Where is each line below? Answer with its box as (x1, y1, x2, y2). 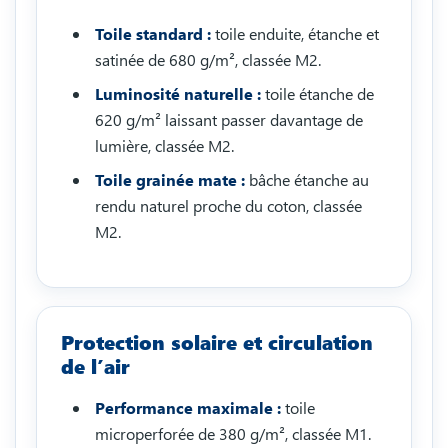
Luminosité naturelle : (95, 83, 261, 105)
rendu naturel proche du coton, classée (95, 195, 362, 217)
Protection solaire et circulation (61, 329, 373, 357)
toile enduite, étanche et (211, 23, 379, 45)
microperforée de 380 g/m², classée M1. (95, 423, 371, 445)
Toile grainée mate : (95, 169, 245, 191)
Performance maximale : (95, 397, 281, 419)
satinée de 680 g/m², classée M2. (95, 49, 321, 71)
